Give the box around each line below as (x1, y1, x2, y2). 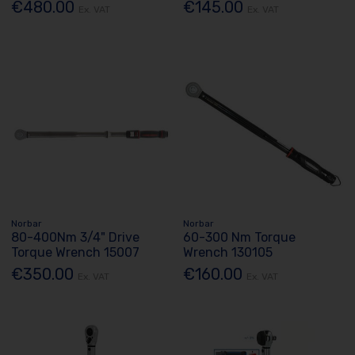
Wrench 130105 (183, 244, 273, 260)
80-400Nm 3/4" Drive (11, 229, 140, 245)
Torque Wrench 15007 (11, 244, 140, 260)
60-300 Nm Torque (183, 229, 296, 245)
